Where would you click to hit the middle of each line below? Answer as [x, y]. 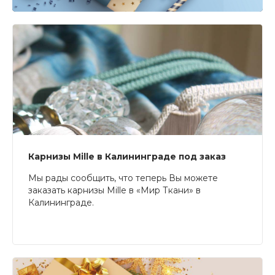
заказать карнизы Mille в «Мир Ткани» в [114, 190]
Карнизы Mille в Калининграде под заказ [127, 157]
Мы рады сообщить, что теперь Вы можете [123, 178]
